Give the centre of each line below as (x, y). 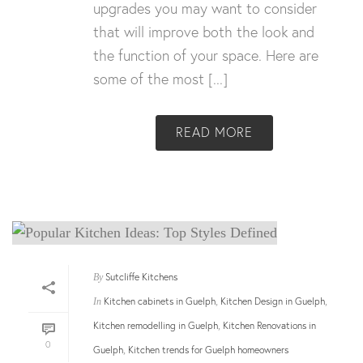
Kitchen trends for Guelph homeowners (208, 349)
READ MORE (214, 132)
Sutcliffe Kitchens (141, 276)
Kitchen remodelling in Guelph (156, 325)
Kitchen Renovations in (269, 325)
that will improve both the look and (204, 32)
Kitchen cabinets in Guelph (160, 301)
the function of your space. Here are (206, 56)
